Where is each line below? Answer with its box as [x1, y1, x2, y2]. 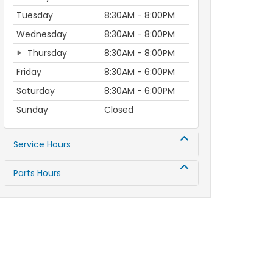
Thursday [25, 47, 67, 59]
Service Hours [13, 138, 71, 151]
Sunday [16, 104, 48, 116]
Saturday [16, 85, 55, 97]
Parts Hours [13, 167, 61, 179]
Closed [104, 104, 133, 116]
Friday [16, 66, 41, 78]
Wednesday [16, 28, 67, 40]
